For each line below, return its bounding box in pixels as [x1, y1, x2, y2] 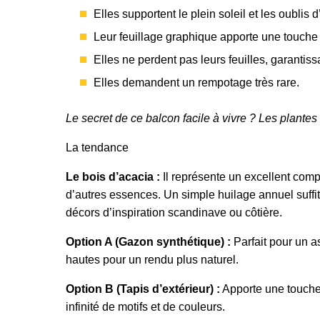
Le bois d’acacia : [66, 171, 160, 183]
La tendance [66, 141, 129, 154]
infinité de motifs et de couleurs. [66, 301, 225, 313]
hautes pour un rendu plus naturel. [66, 254, 239, 266]
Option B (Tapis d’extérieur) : [66, 283, 220, 295]
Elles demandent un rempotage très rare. [94, 76, 299, 89]
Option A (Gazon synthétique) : [66, 236, 231, 248]
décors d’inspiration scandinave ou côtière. [66, 206, 282, 219]
